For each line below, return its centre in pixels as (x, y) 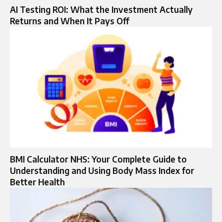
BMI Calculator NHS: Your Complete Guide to (98, 159)
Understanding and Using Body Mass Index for (102, 171)
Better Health (37, 182)
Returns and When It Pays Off (70, 21)
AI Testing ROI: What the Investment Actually (101, 9)
